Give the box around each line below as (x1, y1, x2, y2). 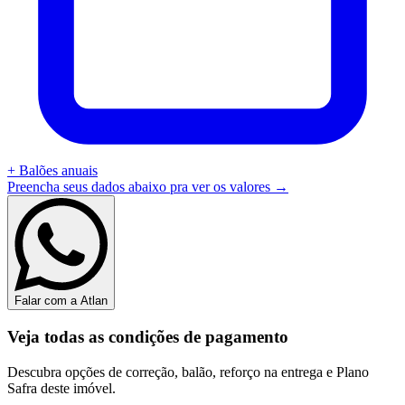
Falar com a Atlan (14, 294, 108, 308)
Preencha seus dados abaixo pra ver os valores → (7, 179, 288, 195)
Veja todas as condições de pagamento (7, 326, 288, 346)
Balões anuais (19, 163, 98, 179)
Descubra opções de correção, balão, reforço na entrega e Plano (7, 363, 369, 380)
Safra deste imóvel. (7, 380, 116, 396)
